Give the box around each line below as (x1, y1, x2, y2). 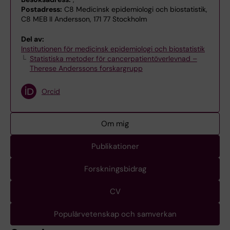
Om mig (101, 119, 129, 129)
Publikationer (91, 141, 139, 151)
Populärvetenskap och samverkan (53, 209, 177, 219)
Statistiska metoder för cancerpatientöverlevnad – (29, 54, 197, 63)
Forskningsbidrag (84, 164, 146, 174)
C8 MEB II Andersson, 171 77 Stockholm (21, 14, 147, 24)
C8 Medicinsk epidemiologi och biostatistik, (62, 5, 207, 14)
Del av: (21, 34, 44, 44)
